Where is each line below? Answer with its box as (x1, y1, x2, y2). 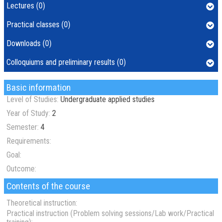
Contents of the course (6, 181, 90, 191)
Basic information (6, 82, 71, 93)
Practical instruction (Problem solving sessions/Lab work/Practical (6, 209, 214, 219)
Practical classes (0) (6, 20, 70, 29)
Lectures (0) (6, 1, 45, 10)
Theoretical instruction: (6, 198, 77, 208)
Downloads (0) (6, 39, 52, 48)
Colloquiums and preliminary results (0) (6, 57, 126, 67)
